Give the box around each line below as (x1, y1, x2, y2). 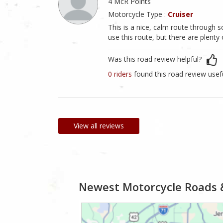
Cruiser (168, 9, 193, 19)
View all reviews (74, 121, 124, 131)
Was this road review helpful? (108, 54, 202, 64)
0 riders (108, 69, 134, 79)
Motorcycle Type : (108, 9, 168, 19)
